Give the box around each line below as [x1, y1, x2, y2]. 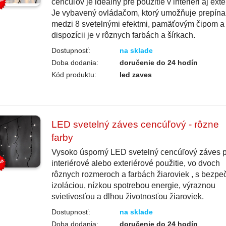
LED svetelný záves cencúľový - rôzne [51, 119, 219, 130]
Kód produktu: [51, 70, 96, 79]
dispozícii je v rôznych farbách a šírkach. [51, 30, 195, 39]
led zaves [120, 70, 152, 79]
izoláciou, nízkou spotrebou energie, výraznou [51, 181, 215, 190]
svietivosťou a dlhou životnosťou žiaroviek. [51, 192, 204, 201]
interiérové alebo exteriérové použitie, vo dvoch [51, 159, 220, 168]
